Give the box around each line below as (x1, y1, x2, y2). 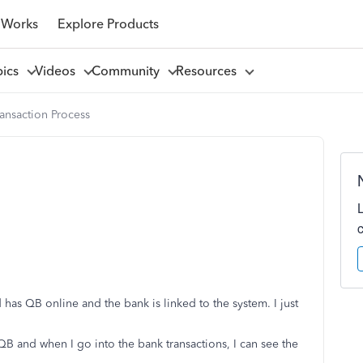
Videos (34, 62, 82, 79)
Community (91, 62, 166, 79)
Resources (175, 62, 243, 79)
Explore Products (57, 15, 159, 32)
